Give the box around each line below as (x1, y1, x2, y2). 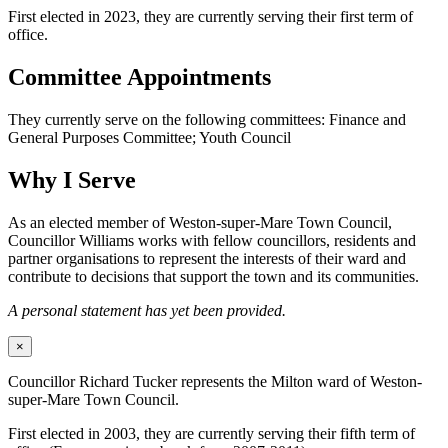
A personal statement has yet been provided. (8, 301, 286, 319)
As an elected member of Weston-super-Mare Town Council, (8, 213, 392, 231)
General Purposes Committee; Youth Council (8, 128, 291, 146)
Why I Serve (8, 166, 136, 193)
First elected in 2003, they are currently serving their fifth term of (8, 424, 415, 442)
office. (8, 25, 48, 43)
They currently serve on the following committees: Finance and (8, 110, 406, 128)
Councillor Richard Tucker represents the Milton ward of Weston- (8, 372, 422, 390)
